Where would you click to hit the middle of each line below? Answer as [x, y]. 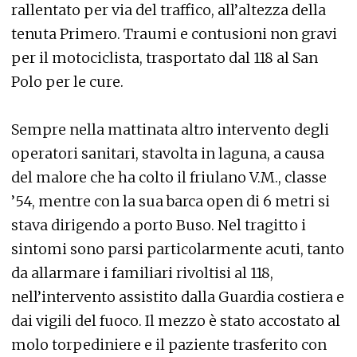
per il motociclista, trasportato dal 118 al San [165, 57]
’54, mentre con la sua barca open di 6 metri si [171, 201]
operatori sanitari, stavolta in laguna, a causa [168, 153]
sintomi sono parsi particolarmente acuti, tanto [178, 249]
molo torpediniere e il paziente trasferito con [169, 344]
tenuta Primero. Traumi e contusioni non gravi [174, 33]
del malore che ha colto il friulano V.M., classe [169, 177]
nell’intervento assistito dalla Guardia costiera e [178, 296]
